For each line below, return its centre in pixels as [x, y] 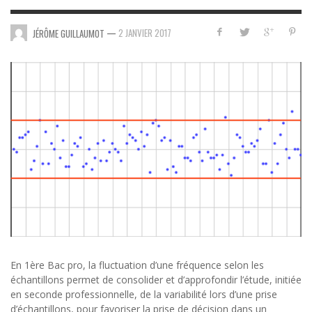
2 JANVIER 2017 [145, 32]
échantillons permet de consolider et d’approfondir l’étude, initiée [156, 280]
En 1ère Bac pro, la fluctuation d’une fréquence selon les [137, 265]
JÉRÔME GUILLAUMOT [69, 33]
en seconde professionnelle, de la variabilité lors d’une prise [144, 295]
